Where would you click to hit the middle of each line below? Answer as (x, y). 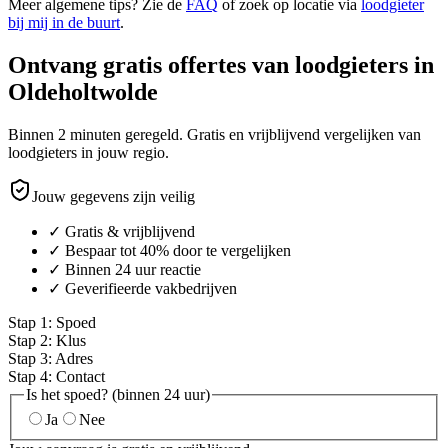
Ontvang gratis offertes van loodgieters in (221, 64)
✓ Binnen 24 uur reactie (124, 269)
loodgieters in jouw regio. (88, 152)
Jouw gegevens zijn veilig (113, 196)
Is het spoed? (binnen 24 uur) (118, 394)
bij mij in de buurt (64, 22)
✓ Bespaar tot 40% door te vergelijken (169, 250)
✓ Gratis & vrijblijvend (121, 231)
